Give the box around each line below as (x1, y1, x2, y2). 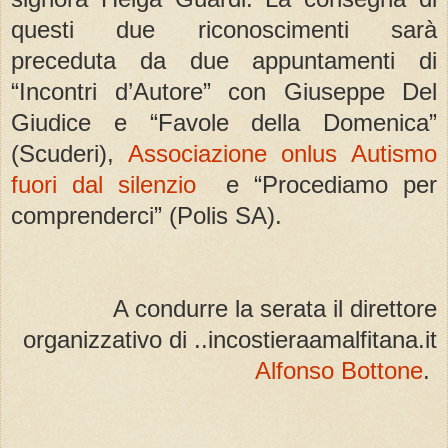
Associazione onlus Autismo (127, 139, 438, 167)
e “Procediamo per (196, 170, 437, 198)
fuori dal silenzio (11, 170, 196, 198)
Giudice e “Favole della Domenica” (11, 108, 437, 136)
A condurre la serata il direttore (113, 295, 437, 323)
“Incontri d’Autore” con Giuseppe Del (11, 77, 437, 105)
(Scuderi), (11, 139, 128, 167)
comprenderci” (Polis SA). (11, 201, 282, 229)
